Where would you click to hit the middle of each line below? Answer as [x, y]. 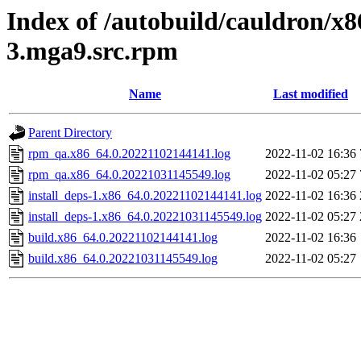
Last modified [311, 94]
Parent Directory [70, 133]
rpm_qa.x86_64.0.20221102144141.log [129, 154]
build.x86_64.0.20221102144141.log [123, 238]
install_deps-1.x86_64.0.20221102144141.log [145, 196]
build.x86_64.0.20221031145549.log [123, 259]
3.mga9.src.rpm [92, 51]
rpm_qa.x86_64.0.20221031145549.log [129, 175]
